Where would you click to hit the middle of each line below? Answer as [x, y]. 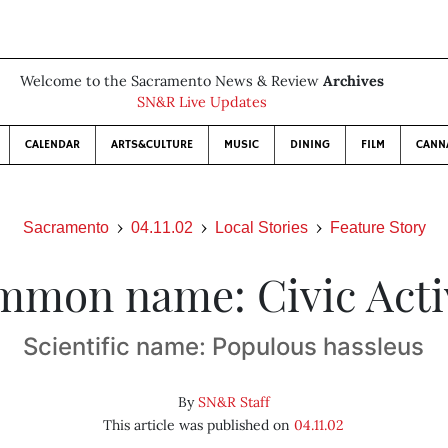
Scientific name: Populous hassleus [224, 346]
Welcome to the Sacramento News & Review [171, 81]
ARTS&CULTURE [152, 144]
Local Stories [261, 227]
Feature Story [377, 227]
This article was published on [199, 425]
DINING [310, 144]
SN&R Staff [233, 402]
